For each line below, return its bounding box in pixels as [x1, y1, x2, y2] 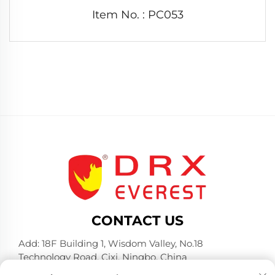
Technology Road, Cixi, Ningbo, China [18, 250, 187, 263]
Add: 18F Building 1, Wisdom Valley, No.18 [18, 237, 203, 249]
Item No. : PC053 [91, 7, 184, 21]
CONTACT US [91, 212, 184, 229]
